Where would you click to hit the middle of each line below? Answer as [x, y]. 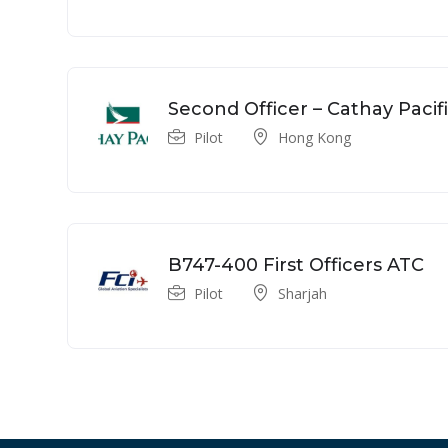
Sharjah [302, 293]
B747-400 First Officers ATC [296, 264]
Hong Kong [314, 137]
